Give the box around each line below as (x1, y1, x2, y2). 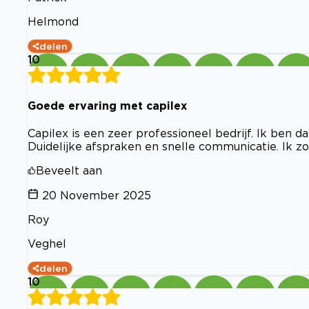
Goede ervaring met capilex (28, 99, 187, 112)
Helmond (28, 14, 79, 28)
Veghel (28, 237, 66, 250)
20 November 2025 (42, 189, 151, 202)
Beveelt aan (36, 164, 102, 177)
